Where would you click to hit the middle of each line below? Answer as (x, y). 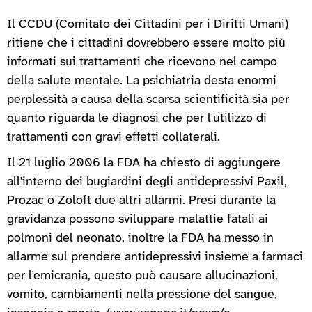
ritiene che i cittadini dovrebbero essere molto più (146, 43)
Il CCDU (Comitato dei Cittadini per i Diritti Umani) (148, 24)
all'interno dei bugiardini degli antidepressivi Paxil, (147, 182)
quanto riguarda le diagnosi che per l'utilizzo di (137, 118)
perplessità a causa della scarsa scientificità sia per (148, 100)
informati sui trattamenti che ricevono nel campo (142, 62)
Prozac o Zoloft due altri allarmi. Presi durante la (141, 201)
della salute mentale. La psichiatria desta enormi (142, 81)
